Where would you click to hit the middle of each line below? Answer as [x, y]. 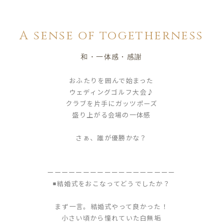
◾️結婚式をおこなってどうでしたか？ [111, 183]
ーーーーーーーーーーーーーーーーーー [111, 172]
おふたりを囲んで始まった [111, 80]
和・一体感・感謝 [111, 57]
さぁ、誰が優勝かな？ [111, 138]
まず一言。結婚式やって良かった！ [111, 206]
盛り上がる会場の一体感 [111, 115]
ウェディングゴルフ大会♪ [111, 92]
